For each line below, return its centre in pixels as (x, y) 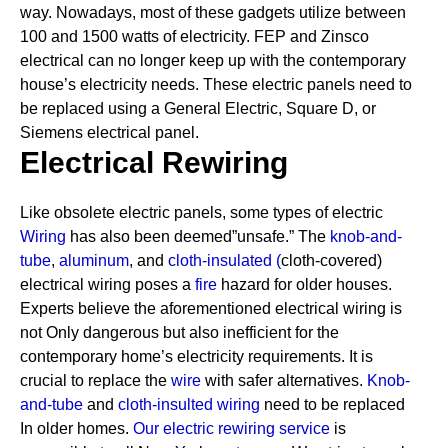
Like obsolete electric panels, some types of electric (201, 212)
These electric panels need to (307, 84)
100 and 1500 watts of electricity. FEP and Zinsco (194, 36)
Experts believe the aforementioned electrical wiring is (211, 308)
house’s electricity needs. (109, 84)
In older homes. (74, 428)
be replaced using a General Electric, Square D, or (198, 108)
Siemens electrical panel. (109, 132)
